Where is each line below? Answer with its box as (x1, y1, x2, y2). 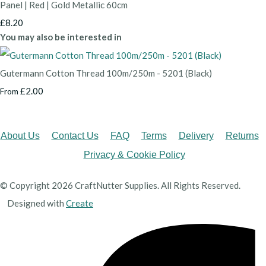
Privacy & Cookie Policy (83, 150, 185, 160)
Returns (225, 131, 259, 141)
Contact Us (51, 131, 99, 141)
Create (66, 198, 93, 209)
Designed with (7, 198, 66, 209)
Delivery (178, 131, 214, 141)
